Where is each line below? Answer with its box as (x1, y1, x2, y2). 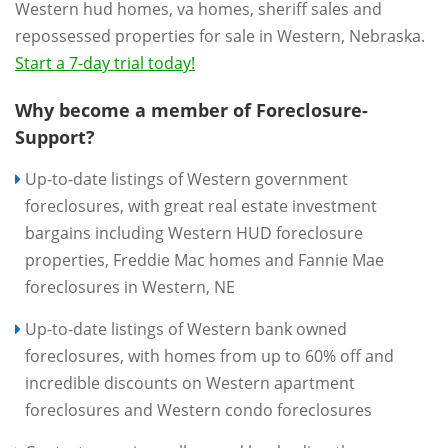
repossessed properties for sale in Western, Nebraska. (15, 24, 425, 47)
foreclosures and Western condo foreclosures (25, 398, 372, 421)
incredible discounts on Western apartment (25, 371, 355, 394)
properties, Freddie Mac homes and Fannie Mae (25, 248, 384, 271)
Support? (15, 124, 95, 149)
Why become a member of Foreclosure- (15, 97, 368, 122)
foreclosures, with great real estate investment (25, 194, 377, 217)
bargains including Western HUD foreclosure (25, 221, 363, 244)
